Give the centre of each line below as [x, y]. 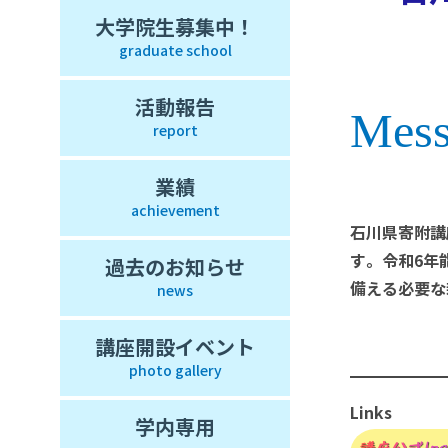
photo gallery [175, 370]
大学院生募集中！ [175, 28]
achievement [175, 210]
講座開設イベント [175, 348]
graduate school [175, 50]
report [175, 130]
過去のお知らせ [175, 268]
